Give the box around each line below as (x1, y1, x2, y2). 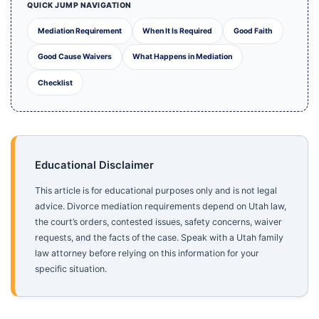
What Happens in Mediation (132, 52, 233, 62)
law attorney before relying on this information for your (34, 247, 259, 258)
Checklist (37, 78, 73, 88)
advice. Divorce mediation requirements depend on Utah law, (34, 200, 286, 211)
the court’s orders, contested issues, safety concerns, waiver (34, 216, 282, 227)
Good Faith (233, 26, 273, 36)
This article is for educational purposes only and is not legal (34, 184, 277, 196)
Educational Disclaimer (34, 158, 154, 172)
